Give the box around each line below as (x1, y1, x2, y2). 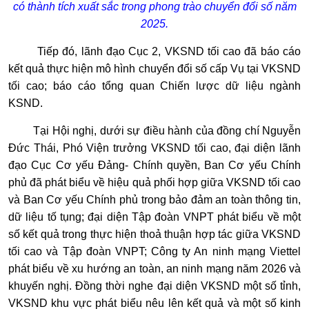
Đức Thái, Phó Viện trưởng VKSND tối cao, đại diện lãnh (8, 141, 301, 154)
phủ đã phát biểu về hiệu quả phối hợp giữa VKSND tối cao (8, 176, 301, 188)
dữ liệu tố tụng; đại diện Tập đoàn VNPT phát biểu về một (8, 210, 301, 223)
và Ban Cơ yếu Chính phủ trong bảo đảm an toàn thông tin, (8, 193, 301, 206)
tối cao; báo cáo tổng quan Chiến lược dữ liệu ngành (8, 79, 301, 92)
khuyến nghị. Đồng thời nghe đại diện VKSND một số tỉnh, (8, 279, 301, 292)
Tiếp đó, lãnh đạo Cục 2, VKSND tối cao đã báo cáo (37, 45, 301, 57)
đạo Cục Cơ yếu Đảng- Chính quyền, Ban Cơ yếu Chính (8, 159, 301, 171)
